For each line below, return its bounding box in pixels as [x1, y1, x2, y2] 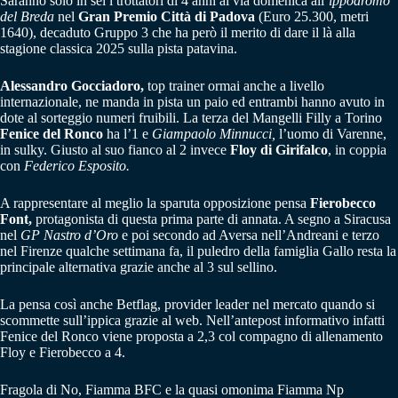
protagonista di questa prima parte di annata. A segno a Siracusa [32, 211, 391, 227]
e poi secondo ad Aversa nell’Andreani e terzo [118, 227, 379, 243]
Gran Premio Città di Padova [78, 8, 255, 24]
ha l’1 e [103, 125, 152, 141]
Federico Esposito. [24, 157, 130, 173]
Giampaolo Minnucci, [152, 125, 275, 141]
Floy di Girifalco [230, 141, 328, 157]
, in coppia [328, 141, 386, 157]
